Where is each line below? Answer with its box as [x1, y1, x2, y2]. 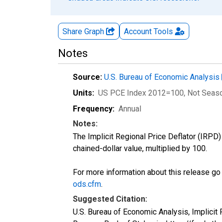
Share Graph [62, 26, 106, 36]
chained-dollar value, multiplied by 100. [73, 143, 207, 153]
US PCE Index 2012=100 [98, 88, 184, 98]
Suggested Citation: [73, 194, 147, 204]
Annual [118, 104, 141, 113]
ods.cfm [73, 179, 101, 189]
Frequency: [73, 104, 114, 113]
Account [124, 26, 152, 36]
